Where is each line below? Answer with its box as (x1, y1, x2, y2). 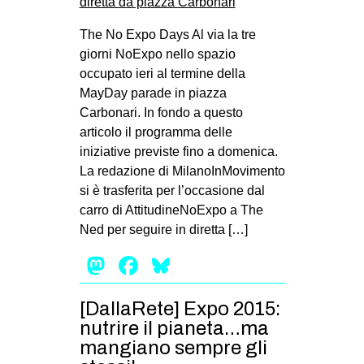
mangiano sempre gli (79, 337, 267, 359)
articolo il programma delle (79, 124, 232, 139)
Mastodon (108, 250, 224, 280)
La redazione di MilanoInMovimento (79, 163, 285, 178)
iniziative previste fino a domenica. (79, 144, 278, 158)
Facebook (141, 250, 257, 280)
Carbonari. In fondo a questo (79, 105, 243, 119)
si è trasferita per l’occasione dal (79, 183, 265, 197)
